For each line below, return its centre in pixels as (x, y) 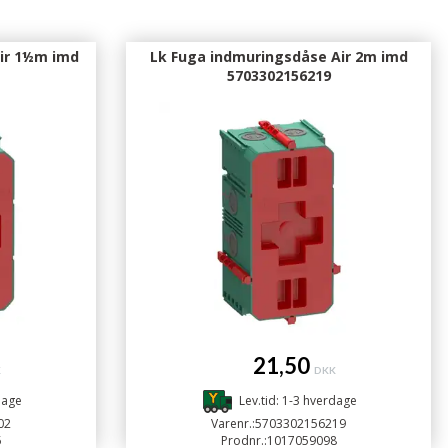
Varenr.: (233, 423)
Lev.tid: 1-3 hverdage (297, 401)
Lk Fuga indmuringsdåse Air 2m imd (278, 56)
